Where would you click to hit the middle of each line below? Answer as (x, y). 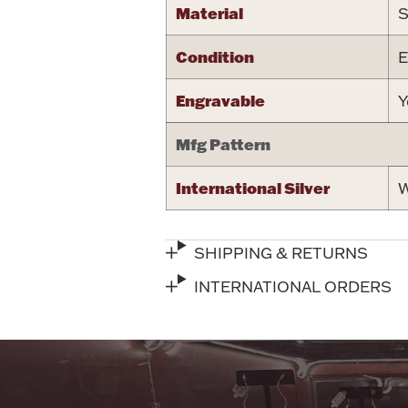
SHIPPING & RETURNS (281, 252)
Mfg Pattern (223, 143)
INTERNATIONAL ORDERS (293, 286)
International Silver (253, 187)
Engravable (220, 100)
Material (209, 12)
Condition (215, 56)
